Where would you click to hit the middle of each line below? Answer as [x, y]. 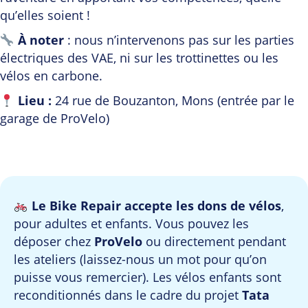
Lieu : [34, 101]
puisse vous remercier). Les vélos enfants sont [147, 277]
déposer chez [54, 242]
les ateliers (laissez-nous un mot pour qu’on [140, 260]
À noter [41, 40]
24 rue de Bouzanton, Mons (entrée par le [173, 101]
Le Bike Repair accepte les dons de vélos [156, 206]
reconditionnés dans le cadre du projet [128, 295]
